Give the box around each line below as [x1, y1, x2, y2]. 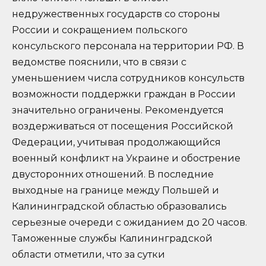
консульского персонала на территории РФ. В [12, 40, 244, 52]
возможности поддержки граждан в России [12, 88, 236, 100]
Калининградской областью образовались [12, 201, 227, 213]
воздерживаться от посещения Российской [12, 121, 233, 132]
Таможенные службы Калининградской [12, 233, 213, 245]
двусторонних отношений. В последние [12, 169, 214, 180]
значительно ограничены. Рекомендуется [12, 104, 224, 116]
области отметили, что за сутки [12, 249, 165, 261]
